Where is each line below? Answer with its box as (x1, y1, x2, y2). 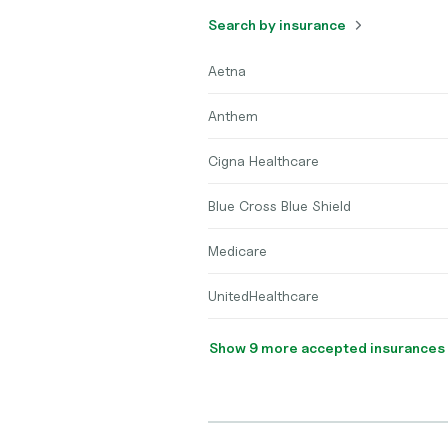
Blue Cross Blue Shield (208, 197, 351, 214)
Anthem (208, 107, 258, 124)
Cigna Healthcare (208, 152, 319, 169)
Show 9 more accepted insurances (301, 339, 445, 356)
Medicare (208, 242, 267, 259)
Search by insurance (208, 16, 346, 33)
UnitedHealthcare (208, 287, 319, 304)
